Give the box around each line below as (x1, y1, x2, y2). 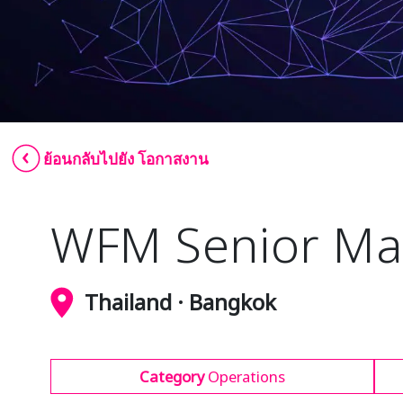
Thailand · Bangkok (85, 287, 277, 317)
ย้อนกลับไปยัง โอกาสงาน (43, 148, 210, 169)
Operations (208, 366, 286, 387)
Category (139, 366, 206, 387)
